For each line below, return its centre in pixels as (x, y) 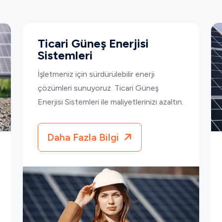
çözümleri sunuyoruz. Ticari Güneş (98, 88)
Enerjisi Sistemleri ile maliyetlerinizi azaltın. (111, 102)
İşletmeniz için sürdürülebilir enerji (96, 74)
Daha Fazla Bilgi (84, 137)
